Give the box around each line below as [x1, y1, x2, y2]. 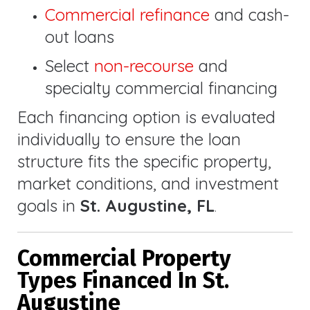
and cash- [210, 4, 289, 26]
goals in [17, 195, 80, 217]
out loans [45, 26, 114, 48]
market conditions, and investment [17, 173, 279, 194]
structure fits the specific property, [17, 151, 271, 172]
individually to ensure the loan [17, 129, 241, 150]
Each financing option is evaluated [17, 107, 275, 128]
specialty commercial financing [45, 77, 277, 99]
